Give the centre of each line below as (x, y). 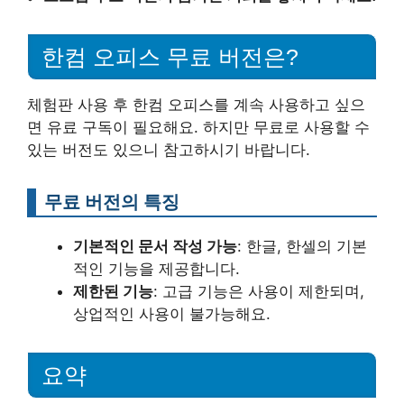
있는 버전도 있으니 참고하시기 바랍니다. (169, 149)
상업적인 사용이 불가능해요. (172, 313)
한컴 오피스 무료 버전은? (170, 56)
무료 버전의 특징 (112, 201)
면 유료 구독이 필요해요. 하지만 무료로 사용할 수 (198, 127)
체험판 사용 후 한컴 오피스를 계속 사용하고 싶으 (196, 104)
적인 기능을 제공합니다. (156, 268)
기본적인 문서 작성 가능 (155, 246)
